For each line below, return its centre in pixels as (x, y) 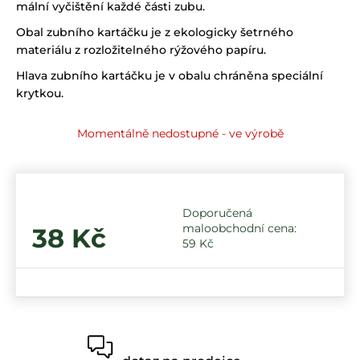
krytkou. (40, 94)
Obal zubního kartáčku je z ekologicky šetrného (155, 33)
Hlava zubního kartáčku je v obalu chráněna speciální (170, 76)
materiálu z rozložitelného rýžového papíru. (141, 50)
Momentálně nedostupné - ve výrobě (180, 134)
